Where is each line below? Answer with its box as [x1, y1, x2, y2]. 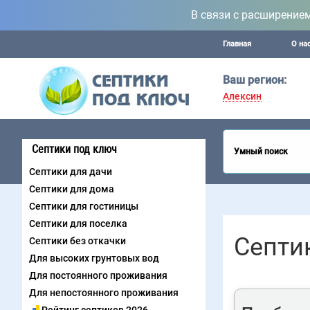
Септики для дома [29, 183, 114, 194]
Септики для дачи [29, 166, 112, 177]
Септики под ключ [32, 143, 117, 156]
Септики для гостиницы [29, 201, 138, 212]
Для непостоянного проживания [29, 287, 179, 298]
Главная [223, 39, 251, 48]
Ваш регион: [223, 73, 286, 86]
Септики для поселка [29, 218, 127, 229]
